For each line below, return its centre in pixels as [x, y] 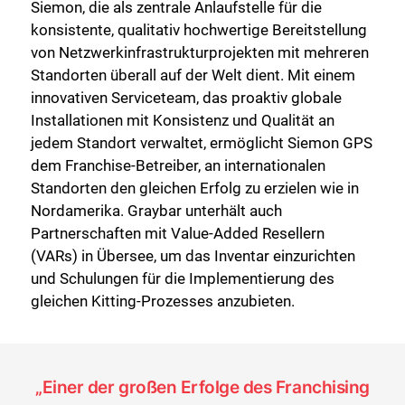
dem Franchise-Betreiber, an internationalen [178, 166]
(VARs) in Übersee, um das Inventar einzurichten [193, 256]
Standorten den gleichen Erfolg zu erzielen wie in [195, 188]
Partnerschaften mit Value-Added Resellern [178, 234]
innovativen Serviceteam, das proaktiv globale [186, 98]
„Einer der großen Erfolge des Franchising [202, 387]
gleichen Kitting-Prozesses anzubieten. [163, 301]
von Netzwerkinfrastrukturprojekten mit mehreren [200, 53]
